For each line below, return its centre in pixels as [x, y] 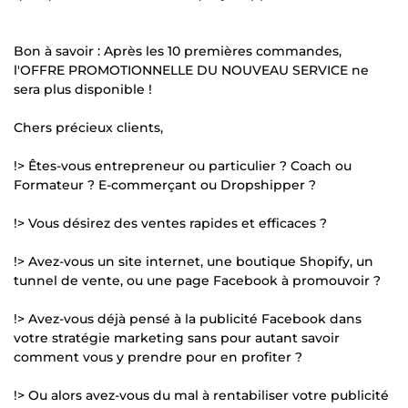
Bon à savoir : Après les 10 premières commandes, [178, 51]
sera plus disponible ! [83, 89]
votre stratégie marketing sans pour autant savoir [177, 337]
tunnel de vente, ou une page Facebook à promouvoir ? [197, 280]
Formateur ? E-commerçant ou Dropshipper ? [165, 184]
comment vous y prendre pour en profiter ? [158, 357]
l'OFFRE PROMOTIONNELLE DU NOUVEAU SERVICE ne [191, 70]
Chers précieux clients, [88, 127]
